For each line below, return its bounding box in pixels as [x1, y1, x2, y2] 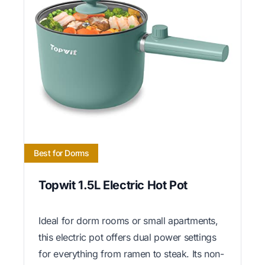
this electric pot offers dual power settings [38, 231, 216, 243]
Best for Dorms [34, 147, 89, 158]
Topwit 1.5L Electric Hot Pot [38, 177, 188, 192]
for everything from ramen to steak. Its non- [38, 247, 224, 260]
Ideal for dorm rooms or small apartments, [38, 214, 218, 227]
